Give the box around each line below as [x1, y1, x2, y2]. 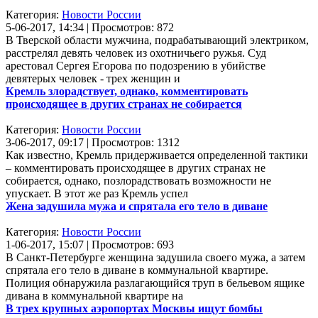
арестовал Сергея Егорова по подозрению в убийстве [6, 59, 265, 72]
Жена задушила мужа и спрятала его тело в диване [6, 199, 268, 212]
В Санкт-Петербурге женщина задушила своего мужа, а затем [6, 251, 305, 263]
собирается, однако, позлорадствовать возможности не [6, 174, 271, 187]
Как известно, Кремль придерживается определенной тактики [6, 148, 308, 161]
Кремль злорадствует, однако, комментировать [6, 84, 248, 97]
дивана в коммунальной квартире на [6, 289, 183, 302]
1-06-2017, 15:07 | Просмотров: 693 [6, 238, 174, 251]
